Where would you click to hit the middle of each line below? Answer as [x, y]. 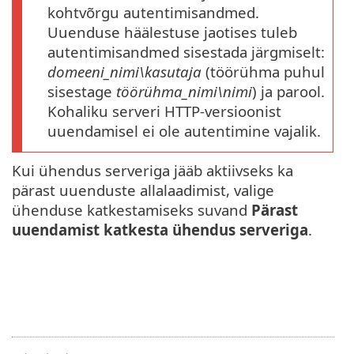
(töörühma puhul [263, 72]
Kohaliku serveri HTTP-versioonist [164, 111]
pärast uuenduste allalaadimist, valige [143, 190]
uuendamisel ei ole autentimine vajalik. [184, 131]
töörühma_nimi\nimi [184, 92]
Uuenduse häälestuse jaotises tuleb [172, 32]
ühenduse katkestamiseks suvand [132, 210]
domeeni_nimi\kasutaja [124, 72]
